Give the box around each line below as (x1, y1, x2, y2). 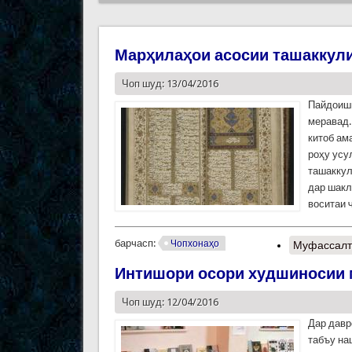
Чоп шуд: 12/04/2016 (121, 296, 218, 309)
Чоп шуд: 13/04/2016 (121, 78, 218, 90)
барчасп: (114, 237, 158, 250)
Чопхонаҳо (170, 238, 219, 250)
